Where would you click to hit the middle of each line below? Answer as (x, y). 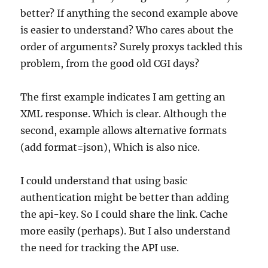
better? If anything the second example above (130, 13)
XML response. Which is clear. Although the (124, 113)
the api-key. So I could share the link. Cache (124, 214)
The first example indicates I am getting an (123, 97)
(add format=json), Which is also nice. (110, 147)
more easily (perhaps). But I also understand (126, 231)
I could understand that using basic (104, 180)
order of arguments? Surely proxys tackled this (132, 46)
